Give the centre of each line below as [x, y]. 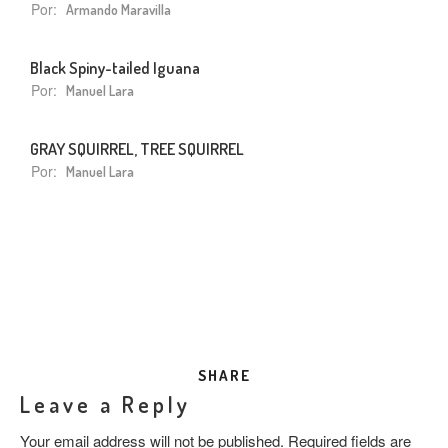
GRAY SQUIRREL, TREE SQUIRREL [137, 148]
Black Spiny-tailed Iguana [115, 67]
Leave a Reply [105, 403]
